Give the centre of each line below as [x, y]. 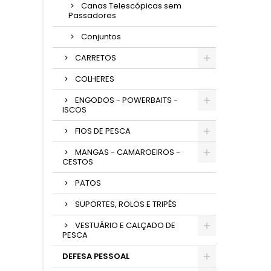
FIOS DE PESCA [103, 131]
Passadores [92, 15]
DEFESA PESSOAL [96, 256]
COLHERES [95, 79]
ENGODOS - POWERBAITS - [126, 100]
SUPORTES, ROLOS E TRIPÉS [126, 204]
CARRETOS [96, 58]
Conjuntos [101, 37]
